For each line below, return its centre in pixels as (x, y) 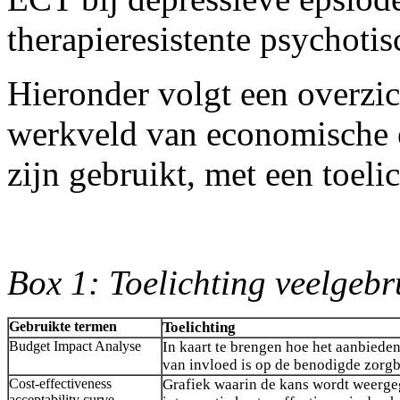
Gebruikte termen (63, 327)
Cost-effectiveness (60, 384)
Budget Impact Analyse (75, 346)
